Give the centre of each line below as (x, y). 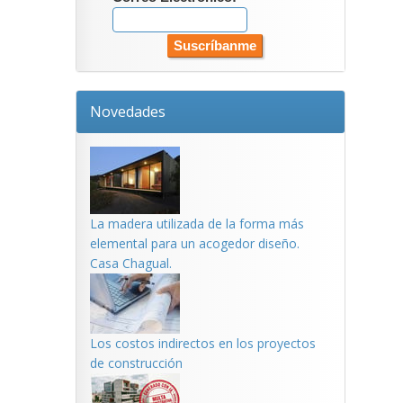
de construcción (136, 363)
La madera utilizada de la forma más (197, 224)
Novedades (127, 112)
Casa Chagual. (130, 263)
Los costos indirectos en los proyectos (202, 343)
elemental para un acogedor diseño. (194, 243)
